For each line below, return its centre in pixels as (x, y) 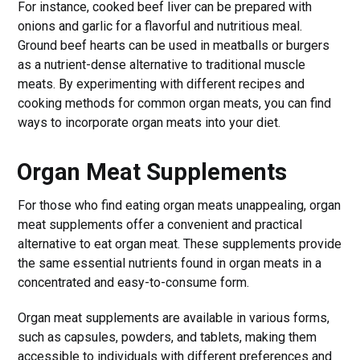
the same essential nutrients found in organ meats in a (170, 263)
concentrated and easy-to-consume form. (134, 282)
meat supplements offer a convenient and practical (160, 224)
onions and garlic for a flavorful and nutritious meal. (160, 26)
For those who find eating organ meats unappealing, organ (180, 205)
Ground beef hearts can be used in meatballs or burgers (174, 45)
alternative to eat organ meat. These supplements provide (180, 243)
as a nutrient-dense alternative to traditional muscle (162, 64)
